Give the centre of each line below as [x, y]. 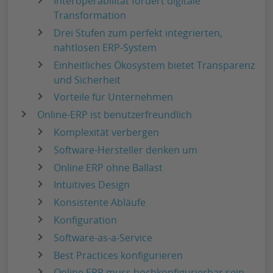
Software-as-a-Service [103, 237]
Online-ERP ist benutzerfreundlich [115, 115]
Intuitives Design [92, 185]
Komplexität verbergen [107, 133]
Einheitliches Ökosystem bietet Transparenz [154, 65]
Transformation [90, 16]
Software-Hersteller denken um [126, 150]
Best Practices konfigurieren [119, 255]
